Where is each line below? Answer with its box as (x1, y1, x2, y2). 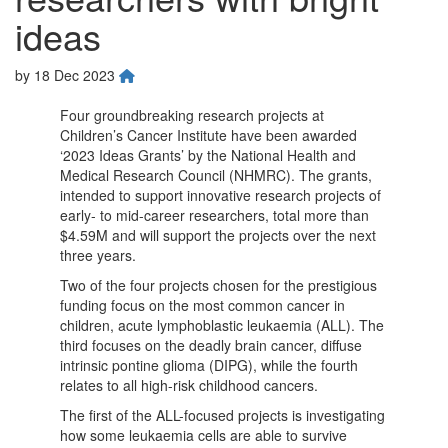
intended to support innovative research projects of (60, 184, 381, 205)
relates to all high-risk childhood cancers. (60, 374, 318, 395)
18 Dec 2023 (34, 64, 119, 85)
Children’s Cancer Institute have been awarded (60, 124, 357, 145)
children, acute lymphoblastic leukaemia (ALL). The (60, 314, 384, 335)
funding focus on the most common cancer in (60, 294, 345, 315)
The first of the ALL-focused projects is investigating (60, 404, 385, 425)
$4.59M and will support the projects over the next (60, 224, 376, 245)
